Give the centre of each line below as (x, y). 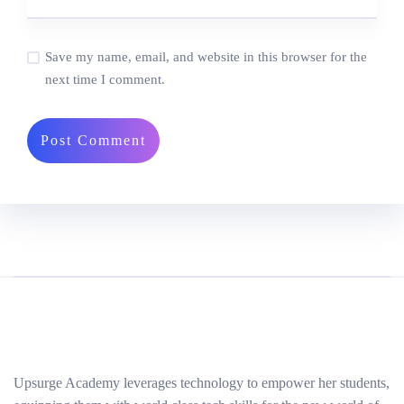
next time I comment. (105, 79)
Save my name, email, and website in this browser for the (206, 56)
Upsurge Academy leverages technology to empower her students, (202, 382)
